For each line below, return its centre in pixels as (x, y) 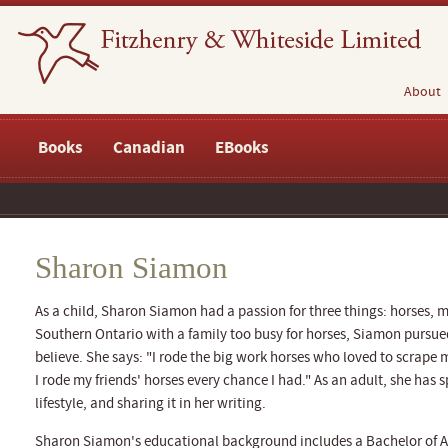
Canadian (149, 148)
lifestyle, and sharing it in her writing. (150, 403)
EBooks (242, 148)
